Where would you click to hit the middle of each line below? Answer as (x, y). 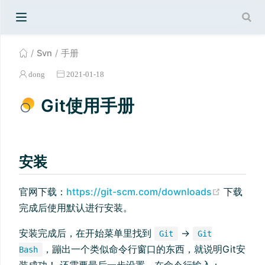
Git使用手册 (85, 105)
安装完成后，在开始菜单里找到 (87, 233)
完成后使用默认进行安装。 (76, 207)
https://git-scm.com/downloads (139, 191)
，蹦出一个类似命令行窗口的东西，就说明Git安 (144, 249)
